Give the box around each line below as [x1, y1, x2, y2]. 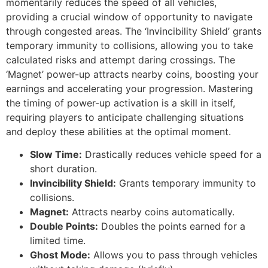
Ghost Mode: [30, 249, 90, 261]
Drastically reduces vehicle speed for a [82, 148, 261, 161]
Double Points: [30, 220, 98, 233]
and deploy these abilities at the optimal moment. [6, 125, 231, 138]
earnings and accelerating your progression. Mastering [6, 82, 253, 95]
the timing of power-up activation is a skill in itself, [6, 96, 235, 109]
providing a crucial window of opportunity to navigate [6, 10, 252, 23]
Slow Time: [30, 148, 82, 161]
